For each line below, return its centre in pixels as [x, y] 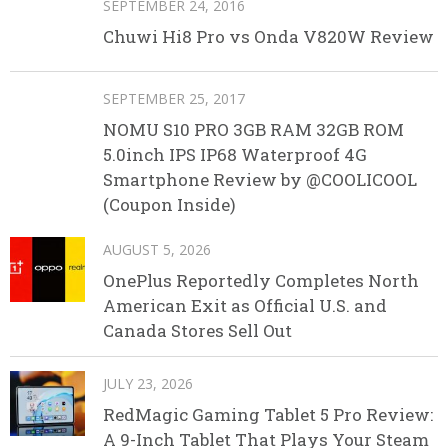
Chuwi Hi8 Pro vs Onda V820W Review [268, 36]
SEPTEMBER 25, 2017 [174, 98]
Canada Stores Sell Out [197, 330]
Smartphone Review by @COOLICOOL [260, 179]
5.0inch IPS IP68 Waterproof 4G [235, 154]
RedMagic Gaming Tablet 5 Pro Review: [268, 414]
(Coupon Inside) [169, 204]
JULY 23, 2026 [148, 383]
